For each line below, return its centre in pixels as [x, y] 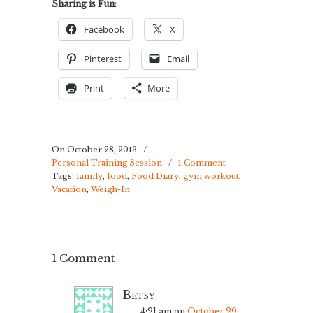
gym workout [211, 176]
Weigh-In [110, 189]
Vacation [69, 189]
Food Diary [155, 176]
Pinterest [103, 58]
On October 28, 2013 [95, 149]
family [89, 176]
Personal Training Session [107, 162]
